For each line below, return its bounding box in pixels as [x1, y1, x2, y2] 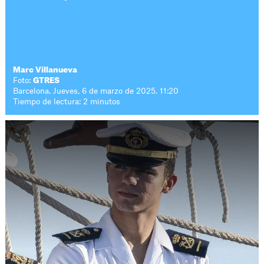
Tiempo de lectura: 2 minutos [13, 98, 121, 105]
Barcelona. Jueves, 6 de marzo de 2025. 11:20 [13, 87, 179, 95]
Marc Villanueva [13, 66, 78, 74]
